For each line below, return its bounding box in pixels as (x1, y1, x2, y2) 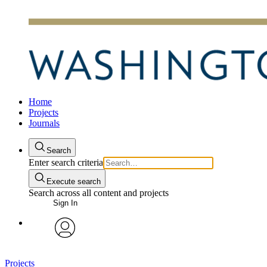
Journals (29, 118, 60, 128)
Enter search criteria (29, 157, 103, 167)
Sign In (52, 198, 77, 207)
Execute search (46, 177, 101, 186)
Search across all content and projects (29, 188, 169, 198)
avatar (54, 242, 76, 252)
